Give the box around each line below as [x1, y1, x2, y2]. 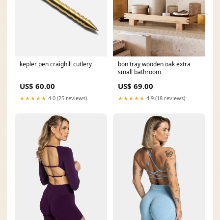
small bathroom [118, 68, 161, 76]
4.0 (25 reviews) [47, 94, 87, 102]
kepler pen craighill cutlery [20, 60, 92, 68]
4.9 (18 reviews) [145, 94, 185, 102]
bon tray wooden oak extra [118, 60, 191, 68]
